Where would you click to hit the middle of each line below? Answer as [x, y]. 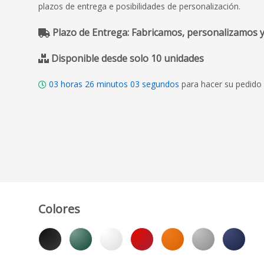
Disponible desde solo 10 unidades [128, 58]
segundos [161, 84]
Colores [59, 209]
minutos [112, 84]
